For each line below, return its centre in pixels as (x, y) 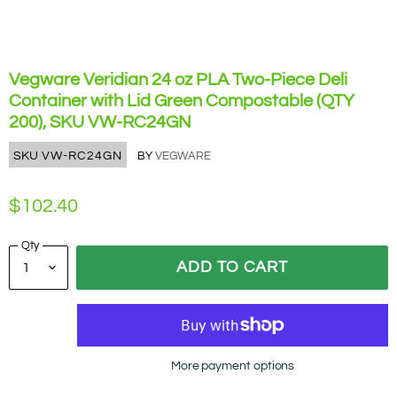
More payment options (233, 366)
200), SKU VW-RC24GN (100, 122)
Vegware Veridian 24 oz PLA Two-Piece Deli (178, 80)
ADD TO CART (232, 267)
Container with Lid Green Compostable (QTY (182, 101)
